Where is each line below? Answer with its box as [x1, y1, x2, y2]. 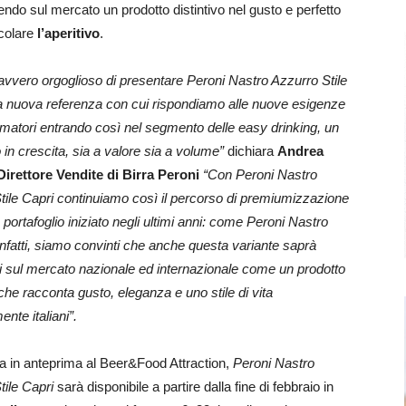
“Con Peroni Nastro [203, 167, 317, 182]
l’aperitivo [37, 25, 100, 41]
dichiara [227, 143, 277, 159]
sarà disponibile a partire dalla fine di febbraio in [53, 379, 333, 394]
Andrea [277, 143, 324, 159]
